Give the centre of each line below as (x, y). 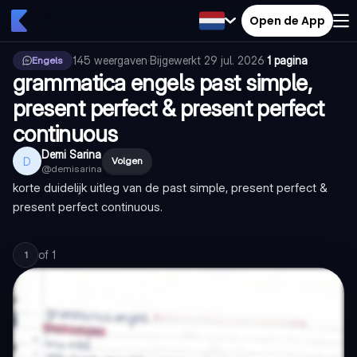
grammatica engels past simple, (163, 83)
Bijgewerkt (177, 60)
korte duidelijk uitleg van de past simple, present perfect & (170, 188)
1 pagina (287, 60)
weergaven (121, 60)
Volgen (127, 161)
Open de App (287, 20)
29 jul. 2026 (234, 60)
